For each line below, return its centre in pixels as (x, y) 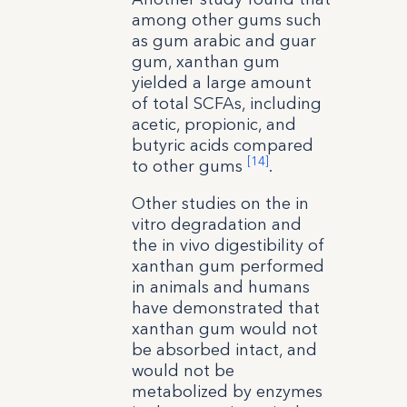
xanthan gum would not (224, 328)
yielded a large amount (221, 82)
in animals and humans (220, 287)
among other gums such (226, 20)
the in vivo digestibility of (228, 245)
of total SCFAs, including (226, 103)
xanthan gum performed (228, 266)
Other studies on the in (220, 203)
